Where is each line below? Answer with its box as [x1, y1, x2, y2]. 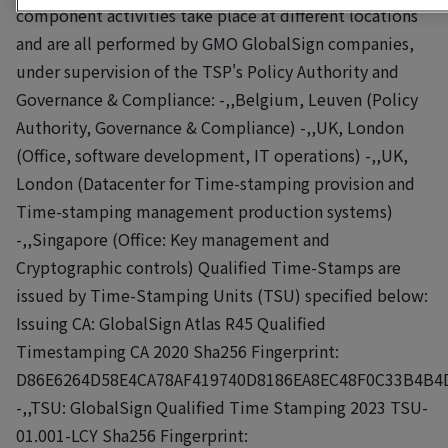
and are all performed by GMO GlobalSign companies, [16, 30, 414, 55]
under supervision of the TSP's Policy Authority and [16, 58, 399, 83]
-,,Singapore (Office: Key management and [16, 226, 330, 251]
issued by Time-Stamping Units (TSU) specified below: [16, 282, 428, 307]
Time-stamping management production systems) [16, 198, 393, 223]
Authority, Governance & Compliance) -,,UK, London [16, 114, 404, 139]
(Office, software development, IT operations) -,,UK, [16, 142, 408, 167]
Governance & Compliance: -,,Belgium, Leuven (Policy [16, 86, 418, 111]
